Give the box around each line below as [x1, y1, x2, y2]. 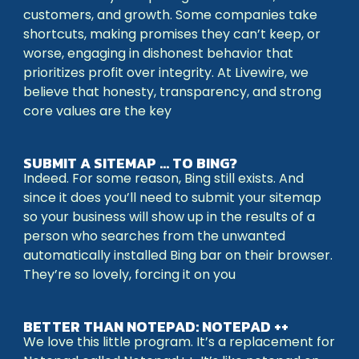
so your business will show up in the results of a [23, 208, 315, 226]
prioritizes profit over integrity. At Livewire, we [23, 63, 309, 82]
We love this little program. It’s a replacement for [23, 333, 335, 351]
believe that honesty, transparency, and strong [23, 83, 321, 101]
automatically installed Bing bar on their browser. [23, 246, 333, 264]
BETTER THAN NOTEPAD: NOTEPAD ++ [23, 316, 288, 337]
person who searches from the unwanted [23, 227, 285, 245]
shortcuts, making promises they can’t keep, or [23, 25, 321, 43]
